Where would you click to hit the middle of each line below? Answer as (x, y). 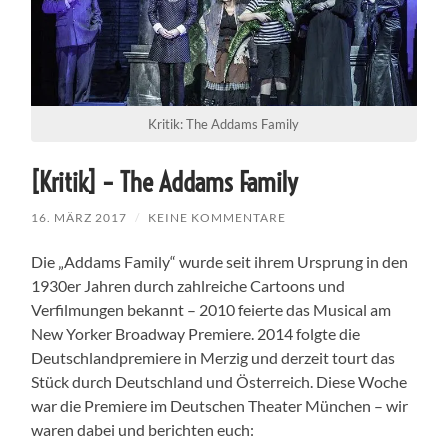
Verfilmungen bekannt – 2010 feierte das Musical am (211, 309)
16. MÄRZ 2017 (79, 217)
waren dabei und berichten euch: (143, 429)
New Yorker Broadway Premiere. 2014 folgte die (196, 333)
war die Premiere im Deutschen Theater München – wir (220, 405)
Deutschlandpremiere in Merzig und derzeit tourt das (213, 357)
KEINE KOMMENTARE (217, 217)
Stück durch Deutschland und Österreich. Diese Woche (219, 381)
